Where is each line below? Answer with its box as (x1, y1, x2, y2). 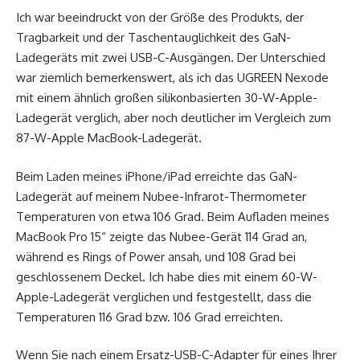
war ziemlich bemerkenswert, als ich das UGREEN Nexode (16, 70, 329, 86)
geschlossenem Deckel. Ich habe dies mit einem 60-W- (16, 268, 317, 284)
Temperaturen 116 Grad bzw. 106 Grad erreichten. (16, 309, 283, 325)
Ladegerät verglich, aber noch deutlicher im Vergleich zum (16, 110, 331, 126)
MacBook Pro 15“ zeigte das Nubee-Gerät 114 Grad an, (16, 228, 307, 244)
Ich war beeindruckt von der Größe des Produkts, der (16, 10, 304, 26)
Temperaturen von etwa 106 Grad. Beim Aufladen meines (16, 208, 329, 224)
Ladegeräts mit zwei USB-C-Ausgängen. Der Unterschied (16, 50, 325, 66)
